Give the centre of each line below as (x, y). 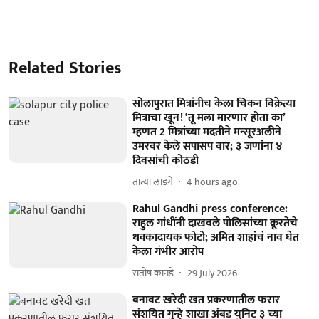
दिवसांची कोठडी (166, 160)
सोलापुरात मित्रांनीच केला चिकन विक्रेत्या (214, 103)
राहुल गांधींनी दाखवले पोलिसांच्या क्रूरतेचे (215, 223)
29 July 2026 (213, 273)
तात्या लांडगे (153, 182)
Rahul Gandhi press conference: (210, 209)
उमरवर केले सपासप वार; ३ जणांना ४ (208, 146)
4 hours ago (213, 182)
